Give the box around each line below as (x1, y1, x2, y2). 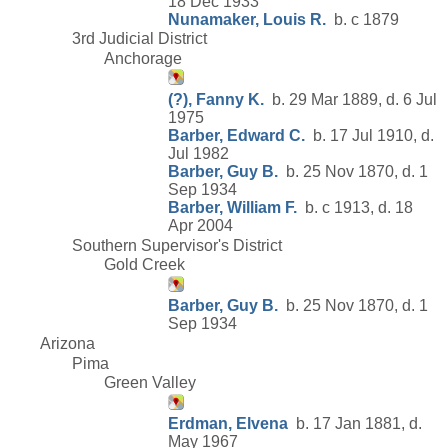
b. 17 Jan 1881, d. (288, 415, 422, 433)
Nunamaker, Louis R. (168, 10, 326, 28)
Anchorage (104, 49, 182, 67)
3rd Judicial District (72, 30, 207, 48)
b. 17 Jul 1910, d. (305, 127, 434, 145)
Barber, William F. (168, 199, 297, 217)
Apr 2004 (168, 217, 233, 235)
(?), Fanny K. (168, 91, 264, 109)
